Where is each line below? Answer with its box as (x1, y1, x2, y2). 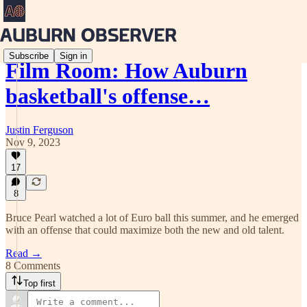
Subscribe (9, 50, 49, 61)
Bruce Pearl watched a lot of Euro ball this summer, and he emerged (5, 212, 299, 223)
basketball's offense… (5, 84, 210, 109)
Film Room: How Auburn (5, 58, 247, 84)
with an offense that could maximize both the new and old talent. (5, 224, 284, 236)
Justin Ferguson (5, 123, 73, 136)
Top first (23, 278, 56, 288)
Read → (5, 247, 42, 259)
